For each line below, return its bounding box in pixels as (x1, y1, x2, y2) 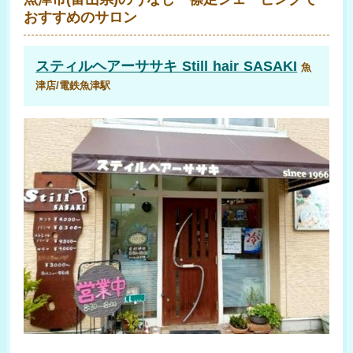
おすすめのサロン (24, 9, 138, 26)
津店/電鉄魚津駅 (35, 80, 111, 92)
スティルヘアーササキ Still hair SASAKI (35, 58, 298, 75)
